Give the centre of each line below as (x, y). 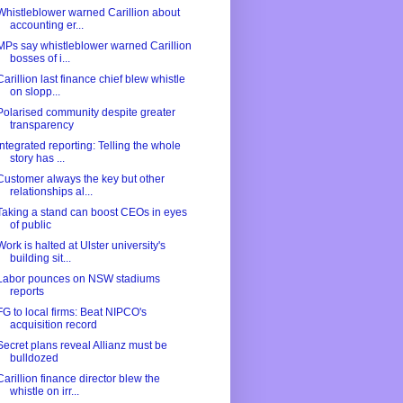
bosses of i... (40, 59)
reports (27, 292)
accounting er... (46, 26)
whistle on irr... (44, 392)
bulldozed (34, 358)
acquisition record (53, 325)
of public (30, 225)
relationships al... (51, 192)
